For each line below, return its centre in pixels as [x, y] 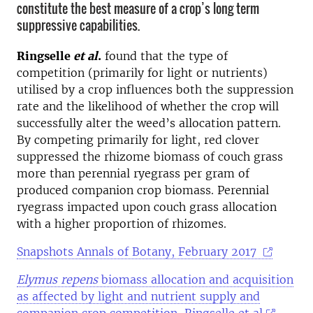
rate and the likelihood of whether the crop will [148, 106]
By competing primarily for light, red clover [138, 140]
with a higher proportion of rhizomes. [122, 224]
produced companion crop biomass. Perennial [143, 190]
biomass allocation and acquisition [196, 279]
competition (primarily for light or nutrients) [142, 73]
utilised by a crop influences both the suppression [155, 89]
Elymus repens [57, 279]
